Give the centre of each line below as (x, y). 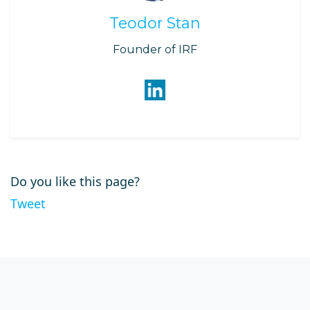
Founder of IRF (155, 49)
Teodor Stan (155, 23)
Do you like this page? (75, 181)
